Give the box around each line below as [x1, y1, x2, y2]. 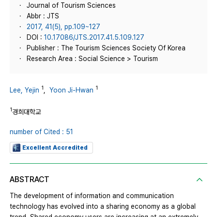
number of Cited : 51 [10, 128, 73, 136]
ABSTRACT [10, 175, 49, 185]
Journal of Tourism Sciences [27, 1, 116, 9]
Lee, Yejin [10, 86, 39, 94]
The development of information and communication [10, 192, 174, 200]
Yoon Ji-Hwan [49, 86, 93, 94]
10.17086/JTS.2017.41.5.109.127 [44, 33, 144, 41]
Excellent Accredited [22, 144, 88, 152]
